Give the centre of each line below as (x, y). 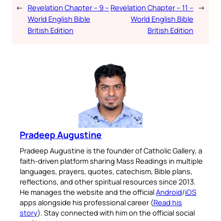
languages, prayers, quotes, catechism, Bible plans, (106, 171)
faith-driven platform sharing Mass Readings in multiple (111, 161)
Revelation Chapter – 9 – (68, 7)
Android (169, 192)
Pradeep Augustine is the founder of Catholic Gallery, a (111, 150)
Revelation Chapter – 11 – (152, 7)
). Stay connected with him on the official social (116, 212)
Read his (168, 202)
